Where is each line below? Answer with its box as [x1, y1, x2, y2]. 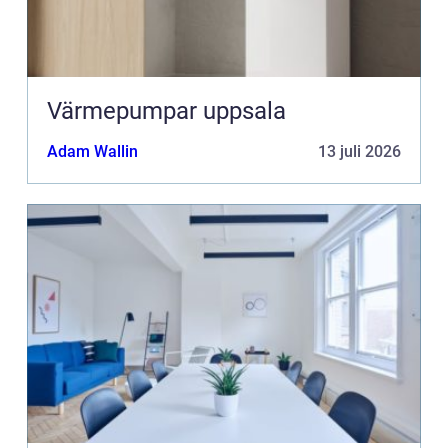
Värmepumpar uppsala [47, 97, 286, 126]
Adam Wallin [47, 142, 138, 162]
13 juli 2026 [318, 142, 401, 162]
